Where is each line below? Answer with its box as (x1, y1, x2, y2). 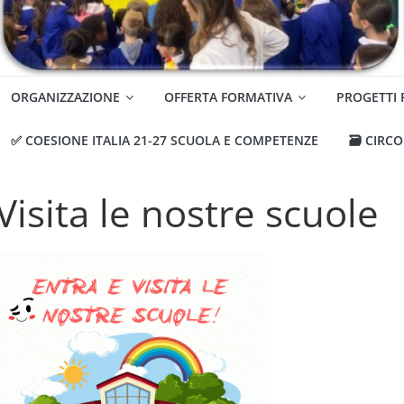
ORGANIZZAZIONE (10, 88, 120, 106)
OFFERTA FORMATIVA (163, 88, 292, 106)
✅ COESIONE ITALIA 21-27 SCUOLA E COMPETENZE (10, 132, 318, 150)
